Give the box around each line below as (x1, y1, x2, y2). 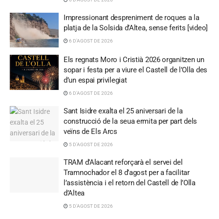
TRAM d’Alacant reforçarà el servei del (64, 158, 183, 167)
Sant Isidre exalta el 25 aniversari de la (64, 107, 183, 116)
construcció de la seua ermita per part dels (64, 117, 197, 126)
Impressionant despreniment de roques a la (64, 13, 199, 22)
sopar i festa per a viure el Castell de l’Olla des (64, 66, 207, 75)
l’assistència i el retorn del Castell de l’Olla (64, 178, 196, 188)
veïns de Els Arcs (64, 127, 117, 136)
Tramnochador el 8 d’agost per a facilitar (64, 168, 190, 177)
